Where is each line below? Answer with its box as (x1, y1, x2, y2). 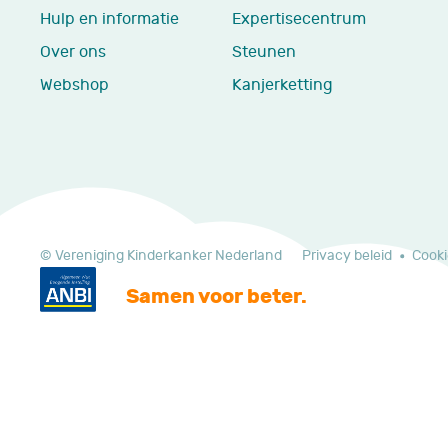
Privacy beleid (302, 247, 392, 265)
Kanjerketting (231, 76, 333, 95)
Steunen (231, 43, 296, 62)
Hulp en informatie (40, 10, 179, 29)
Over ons (40, 43, 106, 62)
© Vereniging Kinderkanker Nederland (40, 247, 282, 265)
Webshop (40, 76, 109, 95)
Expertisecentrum (231, 10, 366, 29)
